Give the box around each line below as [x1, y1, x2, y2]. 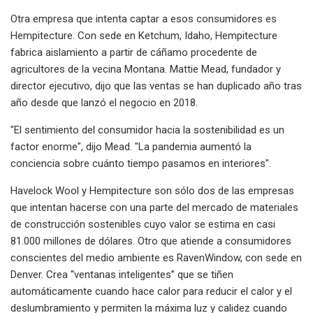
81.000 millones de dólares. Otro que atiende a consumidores [10, 234, 291, 247]
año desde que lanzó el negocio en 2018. [10, 96, 198, 109]
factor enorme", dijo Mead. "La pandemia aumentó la [10, 140, 252, 153]
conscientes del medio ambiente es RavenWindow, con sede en [10, 251, 302, 264]
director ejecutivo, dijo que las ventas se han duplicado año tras [10, 79, 302, 92]
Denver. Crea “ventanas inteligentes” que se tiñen [10, 268, 233, 281]
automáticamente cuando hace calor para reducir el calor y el [10, 284, 292, 298]
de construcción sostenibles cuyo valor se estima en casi [10, 217, 275, 231]
